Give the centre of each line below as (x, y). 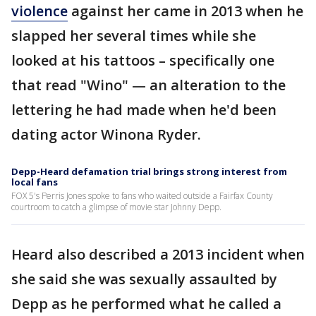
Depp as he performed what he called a (146, 303)
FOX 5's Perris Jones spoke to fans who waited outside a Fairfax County (142, 195)
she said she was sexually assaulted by (144, 279)
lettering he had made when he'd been (144, 109)
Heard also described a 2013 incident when (158, 254)
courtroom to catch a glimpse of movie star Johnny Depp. (116, 207)
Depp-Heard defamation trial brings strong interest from (149, 171)
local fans (35, 182)
